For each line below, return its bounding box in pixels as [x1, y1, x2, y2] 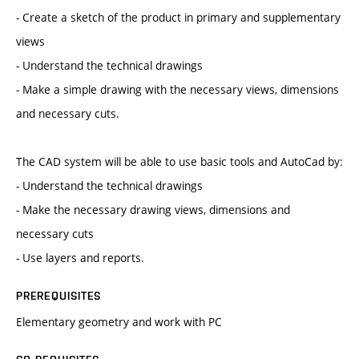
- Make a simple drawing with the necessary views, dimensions [16, 82, 339, 98]
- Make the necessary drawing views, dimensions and [16, 202, 290, 218]
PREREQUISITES [16, 289, 102, 303]
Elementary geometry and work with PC [16, 314, 222, 330]
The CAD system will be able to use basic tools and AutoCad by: [16, 154, 343, 170]
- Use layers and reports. [16, 250, 144, 266]
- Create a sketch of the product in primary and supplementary [16, 10, 341, 26]
